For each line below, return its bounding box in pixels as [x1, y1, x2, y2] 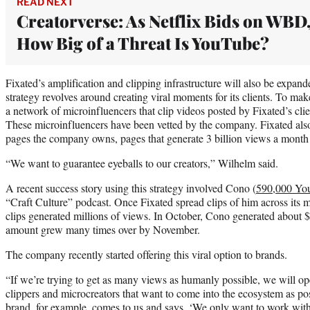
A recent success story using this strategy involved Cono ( [6, 180, 256, 195]
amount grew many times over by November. [6, 221, 200, 237]
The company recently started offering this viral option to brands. [6, 246, 287, 262]
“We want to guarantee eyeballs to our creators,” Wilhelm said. [6, 155, 278, 170]
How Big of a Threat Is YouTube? [17, 31, 269, 54]
